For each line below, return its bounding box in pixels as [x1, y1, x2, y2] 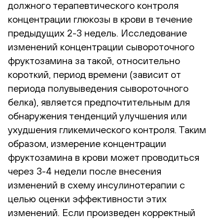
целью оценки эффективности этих [8, 193, 167, 204]
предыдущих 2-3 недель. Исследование [8, 27, 187, 38]
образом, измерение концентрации [8, 138, 166, 149]
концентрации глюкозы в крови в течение [8, 13, 192, 25]
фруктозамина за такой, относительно [8, 55, 180, 66]
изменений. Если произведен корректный [8, 207, 195, 218]
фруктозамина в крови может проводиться [8, 151, 199, 163]
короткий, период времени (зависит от [8, 69, 181, 80]
